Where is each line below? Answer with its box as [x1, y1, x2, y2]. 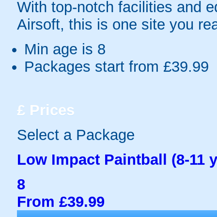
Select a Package [17, 126, 135, 143]
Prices [25, 102, 75, 118]
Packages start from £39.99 [24, 58, 209, 75]
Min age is [24, 41, 97, 57]
